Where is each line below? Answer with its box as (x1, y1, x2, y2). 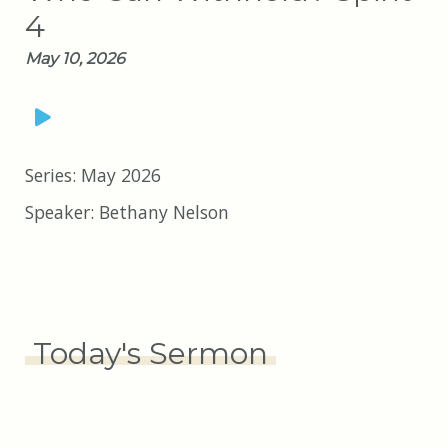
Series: (25, 162, 81, 187)
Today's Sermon (33, 334, 268, 372)
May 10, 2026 (25, 49, 125, 69)
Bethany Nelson (99, 199, 229, 224)
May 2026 (81, 162, 161, 187)
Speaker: (25, 199, 99, 224)
